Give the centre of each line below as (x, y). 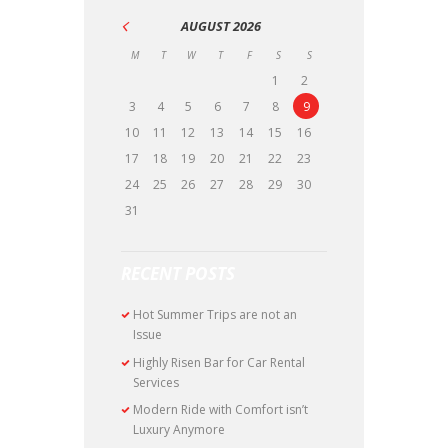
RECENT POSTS (178, 273)
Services (156, 382)
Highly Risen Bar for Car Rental (219, 362)
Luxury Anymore (179, 430)
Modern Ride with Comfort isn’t (221, 410)
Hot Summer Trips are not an (215, 315)
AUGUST (207, 26)
